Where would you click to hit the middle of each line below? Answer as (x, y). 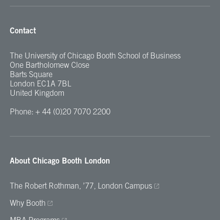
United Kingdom (37, 93)
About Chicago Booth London (60, 161)
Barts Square (31, 74)
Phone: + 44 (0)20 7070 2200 (60, 111)
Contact (23, 30)
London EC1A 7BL (41, 83)
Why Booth (28, 203)
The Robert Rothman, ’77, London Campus (82, 186)
